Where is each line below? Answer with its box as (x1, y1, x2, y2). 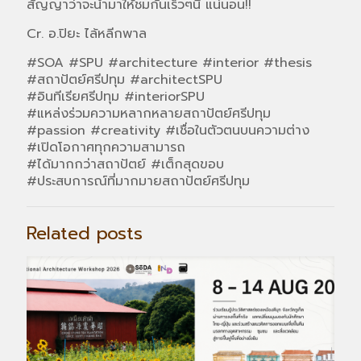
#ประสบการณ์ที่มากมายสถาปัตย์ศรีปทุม (27, 171, 250, 191)
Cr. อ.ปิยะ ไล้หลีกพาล (27, 23, 147, 44)
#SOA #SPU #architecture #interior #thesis (27, 52, 312, 73)
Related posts (27, 219, 143, 247)
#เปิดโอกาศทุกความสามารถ (27, 137, 185, 157)
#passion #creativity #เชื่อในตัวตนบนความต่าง (27, 120, 309, 140)
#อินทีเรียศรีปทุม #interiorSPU (27, 86, 205, 106)
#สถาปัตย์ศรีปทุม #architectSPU (27, 69, 222, 89)
